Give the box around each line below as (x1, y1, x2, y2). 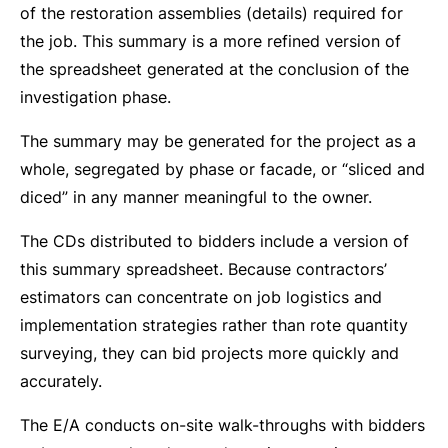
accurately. (20, 371, 102, 391)
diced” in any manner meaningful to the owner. (20, 187, 372, 207)
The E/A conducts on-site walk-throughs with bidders (20, 415, 425, 435)
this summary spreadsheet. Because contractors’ (20, 259, 387, 279)
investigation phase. (20, 87, 171, 107)
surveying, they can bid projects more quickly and (20, 343, 399, 363)
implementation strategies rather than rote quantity (20, 315, 408, 335)
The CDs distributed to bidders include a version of (20, 231, 409, 251)
